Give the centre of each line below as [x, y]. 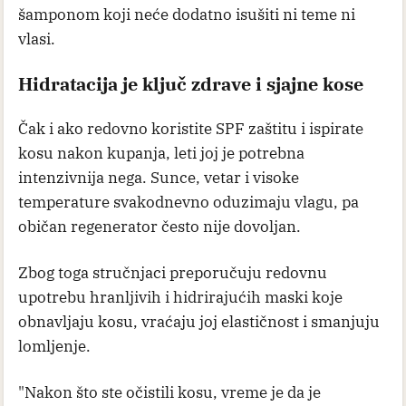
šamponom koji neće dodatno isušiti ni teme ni [187, 14]
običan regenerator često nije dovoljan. [159, 226]
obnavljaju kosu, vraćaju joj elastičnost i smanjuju [199, 321]
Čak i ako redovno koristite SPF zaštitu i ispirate [191, 128]
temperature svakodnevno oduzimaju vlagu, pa [188, 202]
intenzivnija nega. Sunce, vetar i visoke [159, 177]
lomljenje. [54, 346]
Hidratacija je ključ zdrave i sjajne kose [191, 83]
